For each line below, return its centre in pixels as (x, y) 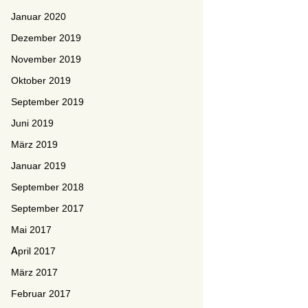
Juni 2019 (32, 123)
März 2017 (34, 272)
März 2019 (34, 144)
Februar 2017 (41, 294)
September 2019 (47, 102)
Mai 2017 (31, 230)
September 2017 (47, 208)
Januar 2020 (38, 16)
